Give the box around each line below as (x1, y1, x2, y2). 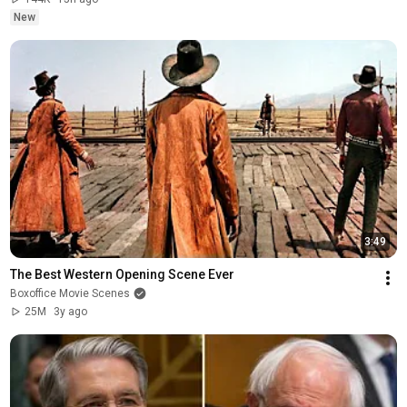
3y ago (53, 304, 87, 318)
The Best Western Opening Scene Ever (9, 266, 234, 282)
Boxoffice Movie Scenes (9, 286, 130, 300)
